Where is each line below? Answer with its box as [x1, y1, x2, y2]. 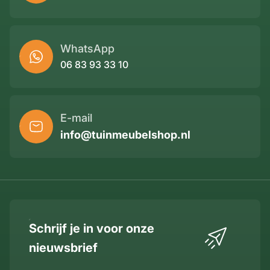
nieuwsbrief [29, 240, 98, 255]
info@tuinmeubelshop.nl [60, 128, 190, 141]
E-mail [60, 111, 92, 124]
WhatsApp [60, 42, 115, 55]
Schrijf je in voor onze [29, 221, 154, 236]
